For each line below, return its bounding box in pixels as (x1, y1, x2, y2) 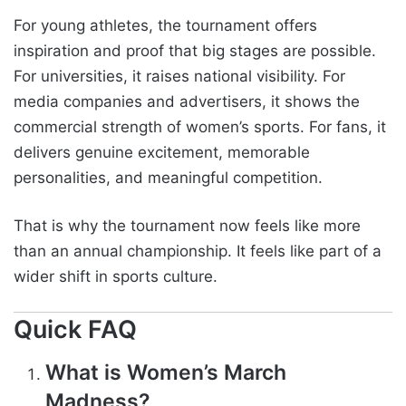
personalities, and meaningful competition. (14, 168, 323, 187)
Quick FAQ (14, 314, 137, 344)
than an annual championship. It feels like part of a (14, 241, 382, 260)
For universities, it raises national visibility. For (14, 66, 345, 85)
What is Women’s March (45, 360, 286, 386)
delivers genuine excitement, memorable (14, 142, 310, 161)
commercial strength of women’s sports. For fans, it (14, 117, 386, 136)
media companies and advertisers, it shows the (14, 92, 360, 111)
